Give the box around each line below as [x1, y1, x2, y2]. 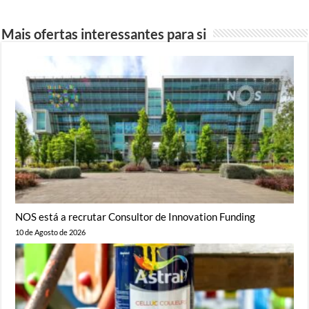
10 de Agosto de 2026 [15, 228, 86, 237]
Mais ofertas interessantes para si [1, 25, 207, 42]
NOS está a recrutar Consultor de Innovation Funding [15, 210, 256, 223]
